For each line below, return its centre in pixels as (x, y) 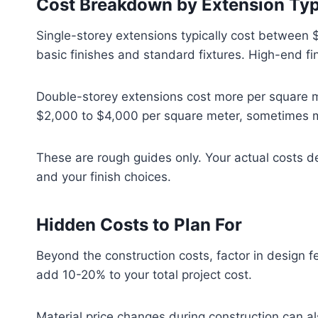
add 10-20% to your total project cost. (144, 274)
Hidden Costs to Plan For (139, 224)
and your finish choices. (104, 176)
